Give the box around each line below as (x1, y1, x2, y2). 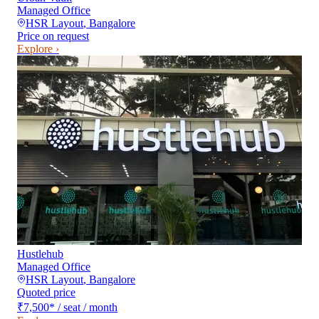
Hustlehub (17, 247, 63, 260)
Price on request (17, 29, 89, 42)
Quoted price (17, 286, 75, 298)
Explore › (17, 42, 59, 55)
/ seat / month (58, 300, 117, 313)
